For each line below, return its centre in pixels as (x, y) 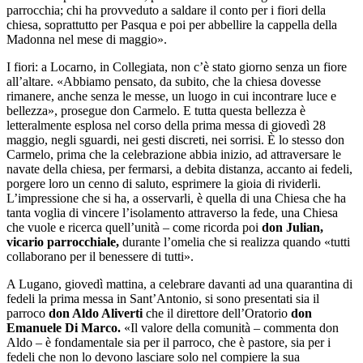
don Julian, (293, 227)
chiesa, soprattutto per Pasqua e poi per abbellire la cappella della (172, 24)
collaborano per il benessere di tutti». (100, 256)
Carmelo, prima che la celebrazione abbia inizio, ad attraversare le (174, 154)
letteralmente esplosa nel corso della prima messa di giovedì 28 (166, 125)
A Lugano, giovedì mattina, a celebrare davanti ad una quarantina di (179, 284)
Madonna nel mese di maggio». (87, 39)
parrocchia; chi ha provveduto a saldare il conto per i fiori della (166, 10)
